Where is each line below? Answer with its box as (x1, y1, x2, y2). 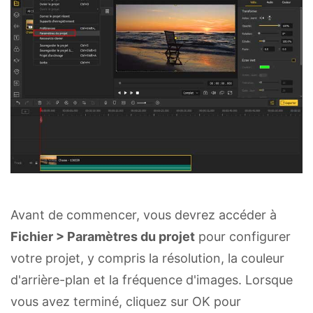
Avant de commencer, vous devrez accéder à (10, 207, 277, 222)
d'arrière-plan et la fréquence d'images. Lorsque (10, 272, 293, 287)
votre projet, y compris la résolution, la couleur (10, 250, 284, 265)
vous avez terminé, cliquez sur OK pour (10, 293, 241, 309)
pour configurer (195, 228, 291, 244)
